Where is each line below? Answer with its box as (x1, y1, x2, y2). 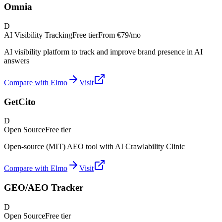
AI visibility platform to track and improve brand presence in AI (4, 47, 203, 56)
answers (4, 56, 29, 65)
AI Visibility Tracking (4, 30, 72, 39)
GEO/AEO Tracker (4, 182, 83, 193)
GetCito (4, 96, 36, 107)
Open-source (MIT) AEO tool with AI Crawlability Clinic (4, 142, 185, 151)
